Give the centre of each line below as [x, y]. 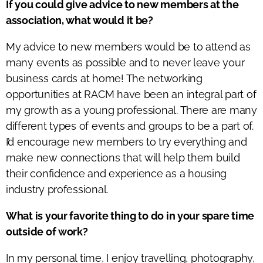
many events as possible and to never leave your [125, 62]
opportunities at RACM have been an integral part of [131, 94]
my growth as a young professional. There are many [131, 110]
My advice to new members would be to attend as [128, 46]
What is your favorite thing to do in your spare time [130, 215]
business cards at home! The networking [104, 78]
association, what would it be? [80, 20]
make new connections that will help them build [123, 157]
